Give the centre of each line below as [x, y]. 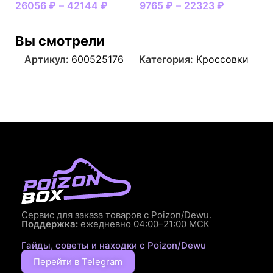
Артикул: [48, 59]
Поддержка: [50, 224]
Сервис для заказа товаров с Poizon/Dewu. [116, 214]
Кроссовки [222, 59]
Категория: [166, 59]
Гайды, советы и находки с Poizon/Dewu [114, 245]
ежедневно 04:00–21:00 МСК [144, 224]
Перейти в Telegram [78, 261]
